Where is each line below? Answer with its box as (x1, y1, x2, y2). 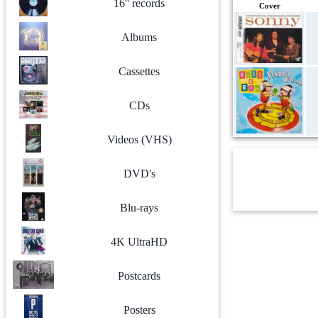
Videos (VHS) (106, 133, 172, 146)
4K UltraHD (111, 236, 168, 248)
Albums (121, 31, 157, 43)
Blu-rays (120, 202, 158, 214)
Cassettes (119, 65, 160, 77)
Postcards (118, 270, 160, 282)
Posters (123, 304, 155, 316)
